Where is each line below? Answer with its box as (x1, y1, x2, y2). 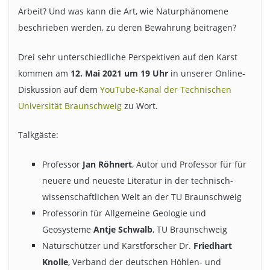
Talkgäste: (17, 129, 58, 141)
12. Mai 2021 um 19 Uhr (70, 67, 168, 79)
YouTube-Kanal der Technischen (99, 83, 231, 95)
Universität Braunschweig (17, 99, 122, 111)
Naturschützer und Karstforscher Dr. (42, 239, 193, 251)
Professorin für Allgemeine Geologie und (42, 207, 206, 219)
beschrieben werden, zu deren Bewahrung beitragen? (17, 22, 236, 34)
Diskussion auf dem (17, 83, 100, 95)
